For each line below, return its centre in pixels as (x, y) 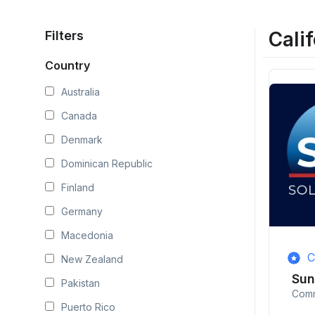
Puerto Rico (88, 307)
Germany (82, 211)
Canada (79, 116)
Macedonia (87, 235)
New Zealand (92, 259)
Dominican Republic (107, 163)
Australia (81, 92)
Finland (78, 187)
